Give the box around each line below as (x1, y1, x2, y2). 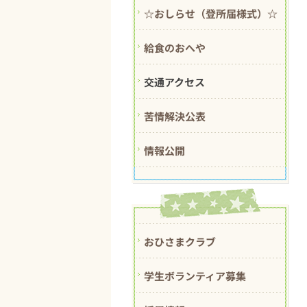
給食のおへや (144, 40, 206, 55)
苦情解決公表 (144, 108, 206, 123)
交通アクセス (144, 74, 205, 89)
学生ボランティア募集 (144, 268, 246, 283)
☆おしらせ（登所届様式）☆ (144, 5, 278, 21)
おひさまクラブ (144, 234, 216, 249)
